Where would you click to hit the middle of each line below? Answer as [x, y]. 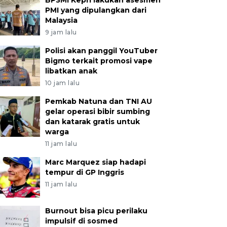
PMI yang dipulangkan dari [96, 10]
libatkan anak [71, 71]
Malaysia [61, 20]
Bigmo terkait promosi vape [99, 61]
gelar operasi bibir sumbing [97, 111]
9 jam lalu [61, 32]
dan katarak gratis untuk [92, 122]
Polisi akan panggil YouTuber [101, 51]
